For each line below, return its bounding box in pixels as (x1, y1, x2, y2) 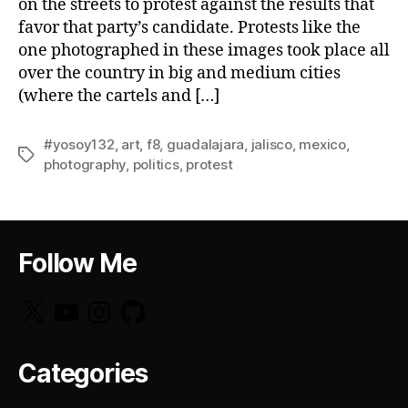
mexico (299, 135, 346, 153)
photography (44, 155, 127, 173)
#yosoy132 (44, 135, 115, 153)
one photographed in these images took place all (18, 39, 390, 61)
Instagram (84, 294, 158, 314)
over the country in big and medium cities (18, 62, 341, 84)
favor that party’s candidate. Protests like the (18, 16, 361, 38)
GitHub (117, 294, 171, 314)
